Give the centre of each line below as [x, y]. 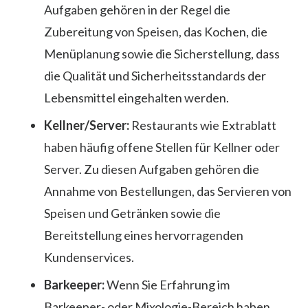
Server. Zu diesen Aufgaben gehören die [152, 169]
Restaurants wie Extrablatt [204, 125]
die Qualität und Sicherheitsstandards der [155, 75]
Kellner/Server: [88, 125]
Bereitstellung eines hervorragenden [144, 235]
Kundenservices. [89, 257]
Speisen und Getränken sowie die [132, 213]
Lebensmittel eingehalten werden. [136, 97]
